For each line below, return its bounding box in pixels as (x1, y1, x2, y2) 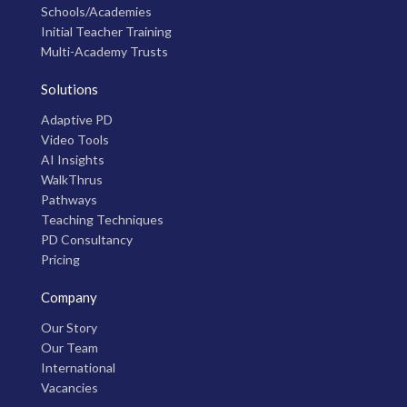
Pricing (41, 251, 80, 267)
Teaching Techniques (41, 211, 164, 227)
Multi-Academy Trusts (41, 43, 168, 59)
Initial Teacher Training (41, 23, 172, 39)
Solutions (41, 80, 98, 97)
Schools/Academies (41, 3, 152, 19)
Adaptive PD (41, 111, 113, 127)
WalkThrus (41, 171, 103, 187)
